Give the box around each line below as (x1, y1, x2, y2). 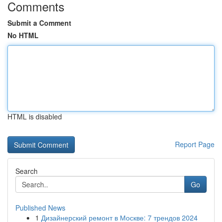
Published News (15, 203, 65, 213)
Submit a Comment (7, 18, 71, 28)
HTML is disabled (7, 111, 62, 121)
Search (15, 166, 38, 176)
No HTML (7, 30, 39, 40)
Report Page (175, 139, 215, 149)
